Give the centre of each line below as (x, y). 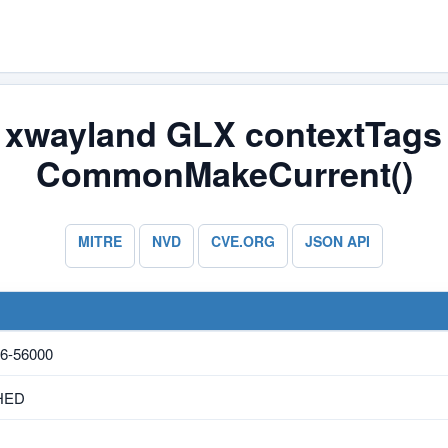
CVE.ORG (243, 240)
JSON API (337, 240)
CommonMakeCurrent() (224, 173)
